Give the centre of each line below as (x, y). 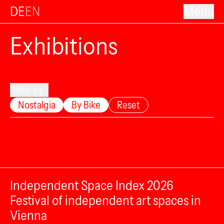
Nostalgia (37, 105)
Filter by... (29, 90)
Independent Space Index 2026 (92, 185)
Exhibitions (64, 46)
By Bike (86, 105)
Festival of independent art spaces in (105, 200)
